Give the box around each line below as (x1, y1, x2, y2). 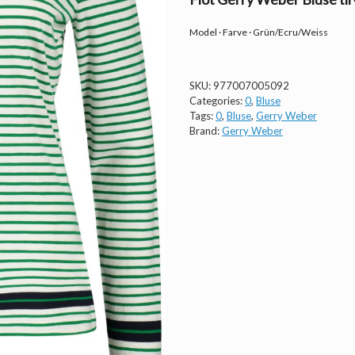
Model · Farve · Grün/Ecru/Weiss (189, 26, 328, 39)
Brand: (189, 124, 222, 138)
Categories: (189, 94, 245, 108)
